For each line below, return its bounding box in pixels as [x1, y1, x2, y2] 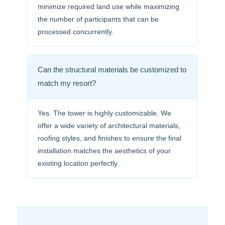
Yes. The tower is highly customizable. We [38, 109, 171, 118]
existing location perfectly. [38, 159, 119, 168]
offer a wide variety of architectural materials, [38, 122, 180, 130]
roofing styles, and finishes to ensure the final [38, 134, 181, 143]
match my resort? [38, 79, 96, 88]
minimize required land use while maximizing [38, 3, 179, 11]
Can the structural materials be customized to [38, 66, 186, 74]
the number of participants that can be [38, 15, 159, 24]
